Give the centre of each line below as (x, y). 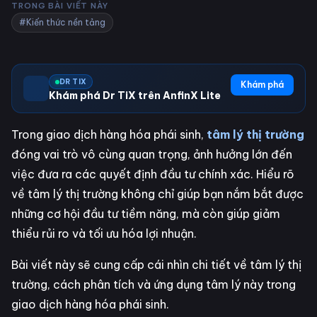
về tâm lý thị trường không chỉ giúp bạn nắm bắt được (157, 194)
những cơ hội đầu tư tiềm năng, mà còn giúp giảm (146, 214)
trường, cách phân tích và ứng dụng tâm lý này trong (154, 284)
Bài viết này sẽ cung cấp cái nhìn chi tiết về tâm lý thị (156, 265)
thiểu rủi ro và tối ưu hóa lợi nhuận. (104, 234)
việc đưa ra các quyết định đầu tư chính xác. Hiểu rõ (153, 174)
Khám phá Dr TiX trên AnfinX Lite (135, 96)
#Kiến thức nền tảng (62, 22)
